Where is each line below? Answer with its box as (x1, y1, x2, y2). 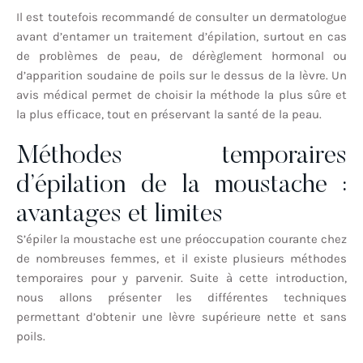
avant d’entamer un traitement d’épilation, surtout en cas (16, 28, 347, 44)
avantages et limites (16, 202, 223, 228)
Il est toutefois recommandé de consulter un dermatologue (16, 9, 347, 24)
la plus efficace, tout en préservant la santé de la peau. (16, 106, 322, 122)
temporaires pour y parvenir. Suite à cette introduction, (16, 271, 347, 286)
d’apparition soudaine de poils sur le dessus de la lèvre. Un (16, 67, 347, 83)
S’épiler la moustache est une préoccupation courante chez (16, 232, 347, 247)
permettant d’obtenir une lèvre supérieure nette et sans (16, 310, 347, 325)
